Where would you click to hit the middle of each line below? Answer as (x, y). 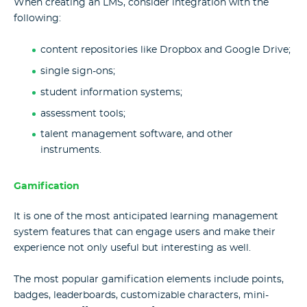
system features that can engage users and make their (145, 232)
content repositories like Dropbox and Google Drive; (165, 50)
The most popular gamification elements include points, (149, 280)
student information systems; (111, 92)
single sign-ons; (77, 72)
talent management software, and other (136, 135)
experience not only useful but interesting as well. (132, 248)
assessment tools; (83, 113)
